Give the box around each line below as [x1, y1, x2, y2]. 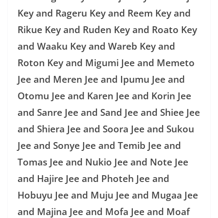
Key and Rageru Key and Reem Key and [18, 6, 191, 19]
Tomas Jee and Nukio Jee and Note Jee [18, 155, 188, 168]
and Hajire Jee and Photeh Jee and [18, 172, 169, 185]
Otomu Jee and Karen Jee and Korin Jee [18, 89, 191, 102]
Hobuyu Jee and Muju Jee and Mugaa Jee [18, 188, 198, 201]
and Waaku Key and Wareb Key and [18, 39, 175, 53]
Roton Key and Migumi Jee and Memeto [18, 56, 195, 69]
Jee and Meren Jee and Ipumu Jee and [18, 73, 185, 86]
